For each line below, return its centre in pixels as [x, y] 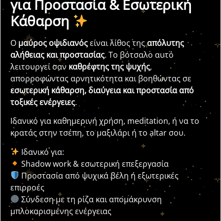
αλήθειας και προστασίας [57, 55]
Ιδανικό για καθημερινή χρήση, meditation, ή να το [105, 121]
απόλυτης [166, 43]
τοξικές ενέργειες [43, 102]
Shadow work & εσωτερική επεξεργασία [94, 164]
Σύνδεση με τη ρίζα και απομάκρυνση [91, 199]
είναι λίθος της [117, 43]
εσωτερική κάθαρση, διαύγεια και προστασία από [102, 90]
